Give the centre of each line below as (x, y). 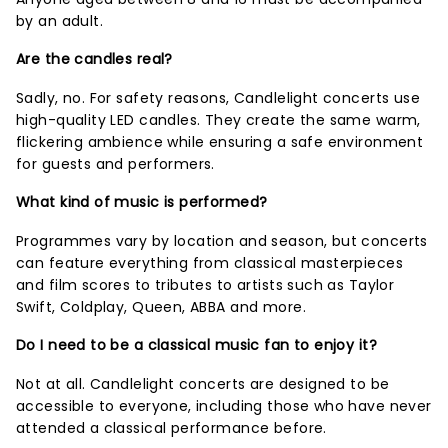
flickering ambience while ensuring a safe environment (220, 142)
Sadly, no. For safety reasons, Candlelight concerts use (218, 98)
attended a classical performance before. (171, 428)
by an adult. (60, 21)
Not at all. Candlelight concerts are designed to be (203, 384)
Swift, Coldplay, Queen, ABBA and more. (161, 307)
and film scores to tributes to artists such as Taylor (205, 285)
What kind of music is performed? (142, 202)
